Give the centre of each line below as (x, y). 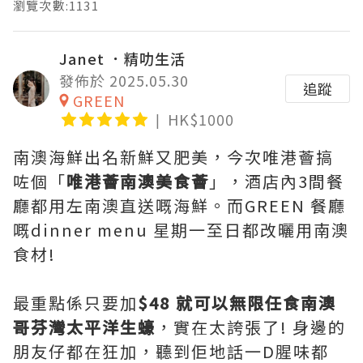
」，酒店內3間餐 (277, 181)
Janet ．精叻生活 (122, 58)
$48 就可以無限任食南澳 (237, 303)
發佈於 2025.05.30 (124, 80)
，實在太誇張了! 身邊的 (251, 327)
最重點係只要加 (75, 303)
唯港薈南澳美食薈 (138, 181)
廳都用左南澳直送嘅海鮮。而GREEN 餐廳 (179, 205)
